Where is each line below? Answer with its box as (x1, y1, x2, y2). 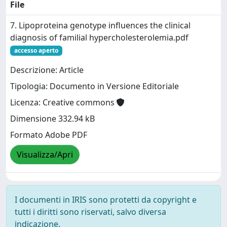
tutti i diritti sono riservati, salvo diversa (15, 206, 166, 217)
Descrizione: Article (10, 64, 84, 76)
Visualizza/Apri (17, 149, 73, 161)
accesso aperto (14, 46, 58, 55)
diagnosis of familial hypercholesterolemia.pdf (10, 32, 188, 43)
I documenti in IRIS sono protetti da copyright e (15, 194, 197, 205)
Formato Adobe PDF (10, 129, 87, 141)
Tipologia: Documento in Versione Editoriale (10, 81, 179, 92)
